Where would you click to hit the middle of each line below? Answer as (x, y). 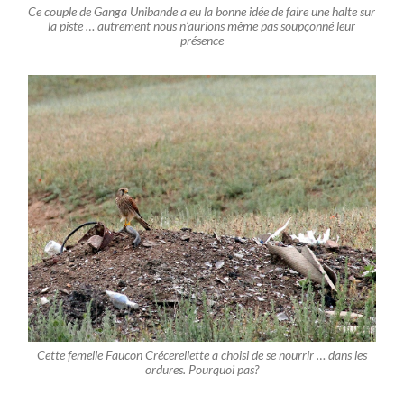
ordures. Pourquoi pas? (202, 369)
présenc (199, 41)
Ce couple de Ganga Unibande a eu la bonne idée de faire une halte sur (202, 12)
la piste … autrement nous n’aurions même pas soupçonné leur (202, 27)
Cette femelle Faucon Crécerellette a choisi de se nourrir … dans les (202, 355)
